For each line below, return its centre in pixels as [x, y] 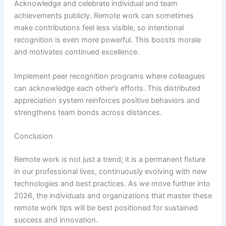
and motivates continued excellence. [76, 52]
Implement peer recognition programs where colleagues [109, 76]
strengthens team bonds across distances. [88, 112]
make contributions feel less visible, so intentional [99, 28]
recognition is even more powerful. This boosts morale [107, 40]
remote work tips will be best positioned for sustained [106, 208]
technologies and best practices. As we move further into [112, 183]
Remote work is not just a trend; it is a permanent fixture [109, 159]
